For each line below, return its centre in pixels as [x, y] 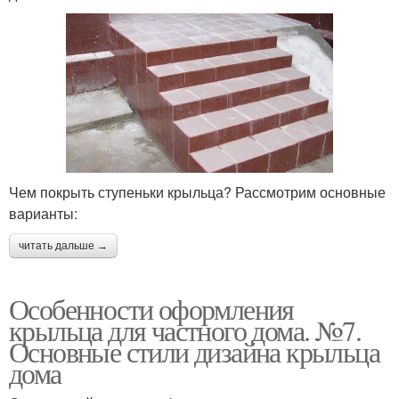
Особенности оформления [151, 308]
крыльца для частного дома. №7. [185, 330]
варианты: [43, 213]
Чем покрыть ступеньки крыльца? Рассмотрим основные [197, 191]
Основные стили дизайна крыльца [194, 351]
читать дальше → [63, 245]
